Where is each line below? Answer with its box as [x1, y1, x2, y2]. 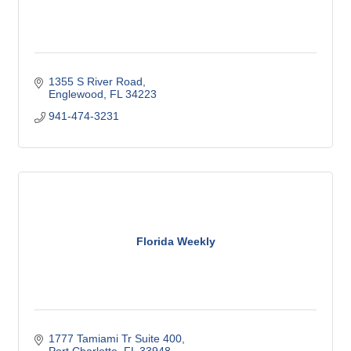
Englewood [48, 88, 103, 101]
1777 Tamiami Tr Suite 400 [48, 332, 182, 346]
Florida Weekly [136, 234, 215, 248]
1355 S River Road [48, 75, 143, 89]
